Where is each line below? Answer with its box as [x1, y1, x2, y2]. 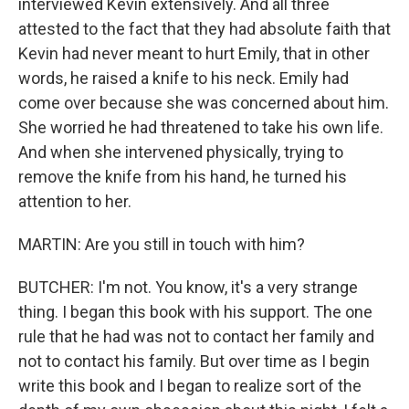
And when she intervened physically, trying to [18, 142, 343, 162]
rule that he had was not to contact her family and [18, 327, 374, 346]
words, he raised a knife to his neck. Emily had [18, 68, 349, 88]
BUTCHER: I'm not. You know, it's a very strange [18, 278, 358, 297]
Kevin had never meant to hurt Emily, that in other [18, 44, 370, 63]
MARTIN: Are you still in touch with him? [18, 235, 305, 254]
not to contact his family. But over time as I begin [18, 351, 370, 371]
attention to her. [18, 192, 131, 211]
